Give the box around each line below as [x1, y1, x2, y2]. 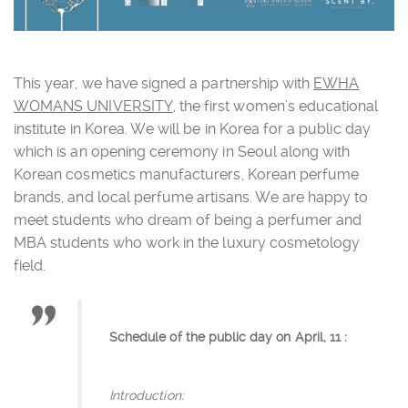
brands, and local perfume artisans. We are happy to [14, 188, 369, 206]
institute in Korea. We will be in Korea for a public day [14, 119, 371, 138]
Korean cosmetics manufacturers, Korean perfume [14, 165, 360, 183]
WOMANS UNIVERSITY [14, 97, 173, 115]
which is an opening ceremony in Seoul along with [14, 142, 351, 160]
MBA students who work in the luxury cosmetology [14, 233, 361, 251]
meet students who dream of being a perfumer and [14, 210, 362, 229]
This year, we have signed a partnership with [14, 74, 314, 92]
